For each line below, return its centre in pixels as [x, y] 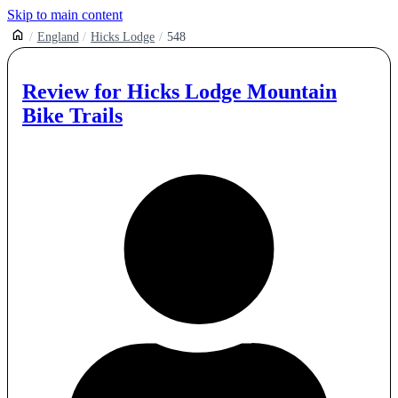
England [58, 37]
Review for [75, 91]
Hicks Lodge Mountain [232, 91]
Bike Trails [72, 115]
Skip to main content [65, 15]
